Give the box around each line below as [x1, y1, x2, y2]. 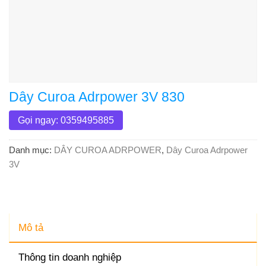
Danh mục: [9, 144, 54, 155]
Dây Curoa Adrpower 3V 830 [9, 89, 185, 104]
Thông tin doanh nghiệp [18, 251, 121, 263]
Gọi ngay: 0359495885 [18, 115, 114, 125]
